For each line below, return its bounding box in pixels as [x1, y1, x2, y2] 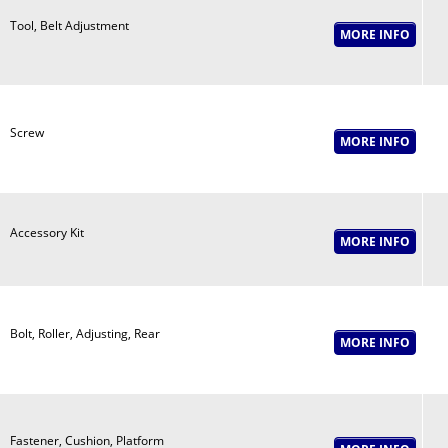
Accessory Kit [9, 224, 84, 241]
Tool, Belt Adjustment [9, 17, 129, 34]
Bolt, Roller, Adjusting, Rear [9, 325, 160, 342]
